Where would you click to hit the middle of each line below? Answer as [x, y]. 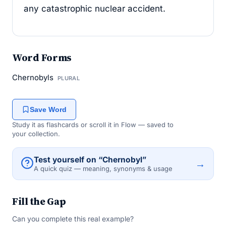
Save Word [48, 109]
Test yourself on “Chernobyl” [90, 160]
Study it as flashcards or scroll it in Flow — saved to [93, 125]
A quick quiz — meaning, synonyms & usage [103, 168]
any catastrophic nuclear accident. [95, 9]
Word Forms [42, 58]
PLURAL [69, 78]
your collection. [36, 134]
